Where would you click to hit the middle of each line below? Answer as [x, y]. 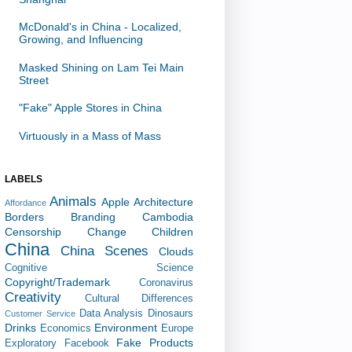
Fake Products [155, 342]
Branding [93, 216]
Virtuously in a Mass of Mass [90, 136]
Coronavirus [166, 282]
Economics [65, 328]
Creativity [33, 297]
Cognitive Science [99, 268]
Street [33, 80]
